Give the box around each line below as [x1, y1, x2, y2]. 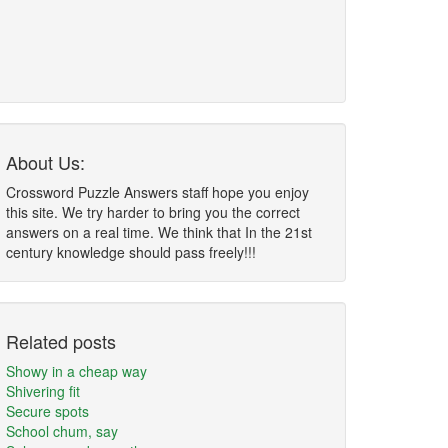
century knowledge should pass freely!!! [6, 242, 256, 262]
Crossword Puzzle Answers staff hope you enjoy [6, 182, 309, 202]
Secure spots [6, 401, 89, 421]
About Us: [6, 149, 85, 175]
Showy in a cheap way [6, 361, 147, 381]
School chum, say [6, 421, 118, 441]
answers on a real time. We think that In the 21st [6, 222, 312, 242]
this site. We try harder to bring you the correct [6, 202, 300, 222]
